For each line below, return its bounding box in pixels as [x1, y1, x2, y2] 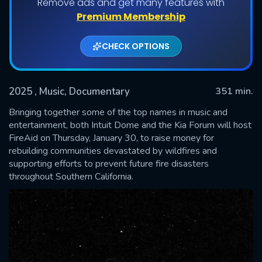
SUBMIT [114, 132, 148, 146]
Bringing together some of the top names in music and [9, 105, 227, 119]
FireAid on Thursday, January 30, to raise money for [9, 131, 214, 144]
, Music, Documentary [35, 84, 130, 98]
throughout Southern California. [9, 170, 133, 183]
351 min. [215, 84, 253, 98]
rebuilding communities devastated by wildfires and [9, 144, 217, 157]
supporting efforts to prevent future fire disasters [9, 157, 209, 170]
